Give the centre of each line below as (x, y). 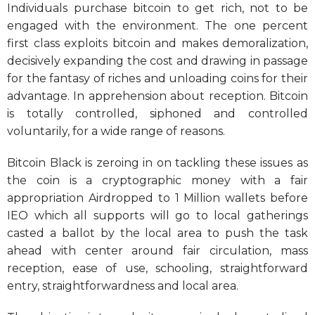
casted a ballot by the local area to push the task (157, 233)
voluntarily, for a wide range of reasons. (116, 131)
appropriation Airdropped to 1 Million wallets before (157, 198)
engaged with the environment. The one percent (157, 25)
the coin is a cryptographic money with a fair (157, 180)
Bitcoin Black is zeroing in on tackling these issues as (157, 162)
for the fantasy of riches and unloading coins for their (157, 78)
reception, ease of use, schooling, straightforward (157, 268)
